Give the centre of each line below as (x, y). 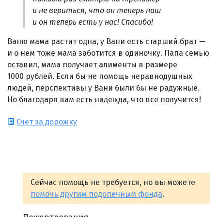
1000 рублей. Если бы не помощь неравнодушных (100, 76)
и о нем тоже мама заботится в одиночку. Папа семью (108, 53)
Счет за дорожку (47, 122)
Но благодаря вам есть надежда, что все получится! (104, 99)
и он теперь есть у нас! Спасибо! (93, 22)
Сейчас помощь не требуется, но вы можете (113, 182)
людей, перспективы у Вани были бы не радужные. (103, 88)
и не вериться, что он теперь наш (97, 10)
